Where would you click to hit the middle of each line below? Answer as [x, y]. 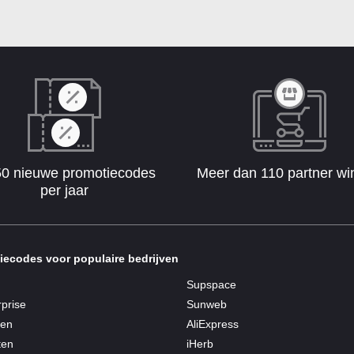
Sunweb [207, 305]
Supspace [211, 285]
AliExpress [213, 324]
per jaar [64, 191]
